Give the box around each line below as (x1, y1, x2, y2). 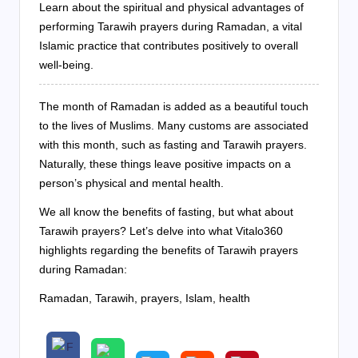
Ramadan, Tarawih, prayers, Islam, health (39, 292, 250, 305)
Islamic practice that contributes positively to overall (39, 39, 298, 53)
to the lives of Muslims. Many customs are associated (39, 119, 308, 133)
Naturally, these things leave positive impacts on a (39, 157, 291, 171)
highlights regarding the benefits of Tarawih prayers (39, 244, 298, 257)
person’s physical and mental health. (39, 177, 224, 190)
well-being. (39, 58, 93, 72)
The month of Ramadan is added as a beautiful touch (39, 100, 308, 113)
